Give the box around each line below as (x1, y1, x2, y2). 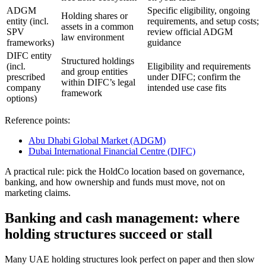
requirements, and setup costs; (147, 15, 259, 26)
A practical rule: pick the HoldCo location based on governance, (5, 166, 245, 176)
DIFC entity (7, 50, 52, 61)
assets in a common (61, 21, 134, 31)
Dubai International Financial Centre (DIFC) (28, 145, 195, 156)
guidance (147, 37, 181, 47)
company (7, 82, 41, 93)
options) (7, 93, 37, 103)
